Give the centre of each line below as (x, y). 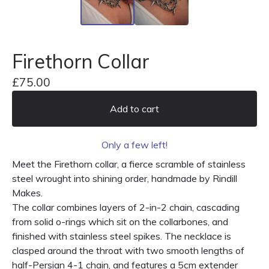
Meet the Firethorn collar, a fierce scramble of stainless (129, 164)
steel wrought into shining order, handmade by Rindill (125, 178)
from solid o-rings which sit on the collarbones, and (120, 221)
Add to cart (134, 108)
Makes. (27, 192)
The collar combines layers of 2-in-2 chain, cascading (126, 207)
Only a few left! (134, 144)
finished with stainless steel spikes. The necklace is (122, 236)
